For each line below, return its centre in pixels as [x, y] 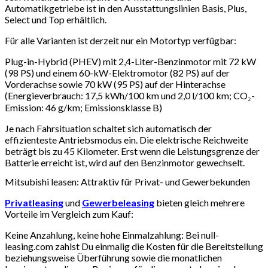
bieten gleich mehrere [200, 203]
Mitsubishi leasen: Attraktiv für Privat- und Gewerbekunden [127, 182]
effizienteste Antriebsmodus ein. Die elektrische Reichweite [127, 140]
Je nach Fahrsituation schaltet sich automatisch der [108, 129]
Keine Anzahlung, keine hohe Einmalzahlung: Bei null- [112, 235]
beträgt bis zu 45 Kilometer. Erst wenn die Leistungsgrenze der [132, 151]
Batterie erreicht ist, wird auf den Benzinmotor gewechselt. [125, 163]
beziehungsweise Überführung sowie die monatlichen [113, 258]
